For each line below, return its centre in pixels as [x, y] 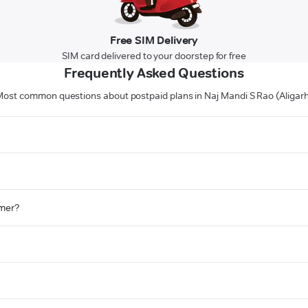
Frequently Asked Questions [154, 73]
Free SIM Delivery [154, 41]
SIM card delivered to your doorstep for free [154, 56]
